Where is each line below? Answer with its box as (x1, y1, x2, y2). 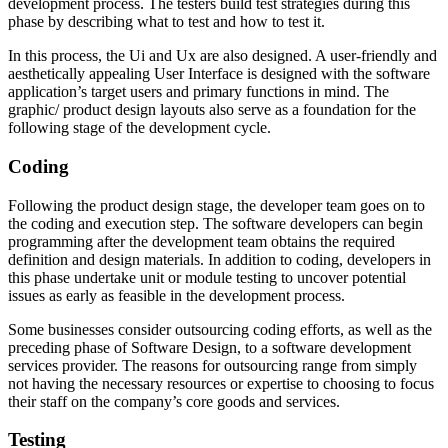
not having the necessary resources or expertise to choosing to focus (8, 374, 434, 392)
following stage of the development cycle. (8, 119, 271, 137)
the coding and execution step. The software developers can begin (8, 214, 423, 232)
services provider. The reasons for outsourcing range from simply (8, 356, 417, 374)
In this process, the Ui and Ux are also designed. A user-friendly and (8, 47, 437, 65)
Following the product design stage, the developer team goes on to (8, 196, 425, 214)
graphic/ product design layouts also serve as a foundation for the (8, 101, 416, 119)
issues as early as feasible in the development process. (8, 286, 345, 304)
